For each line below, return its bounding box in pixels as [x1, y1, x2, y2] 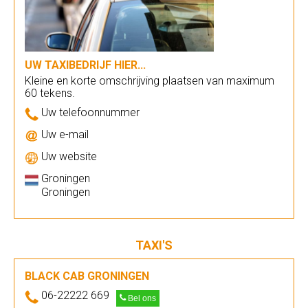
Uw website [41, 150, 97, 163]
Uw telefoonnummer [41, 106, 140, 119]
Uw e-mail [41, 128, 89, 141]
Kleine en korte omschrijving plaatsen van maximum [25, 74, 274, 87]
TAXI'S [135, 238, 173, 252]
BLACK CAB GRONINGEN [25, 269, 149, 283]
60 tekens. [25, 87, 75, 100]
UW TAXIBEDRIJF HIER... [25, 58, 146, 71]
